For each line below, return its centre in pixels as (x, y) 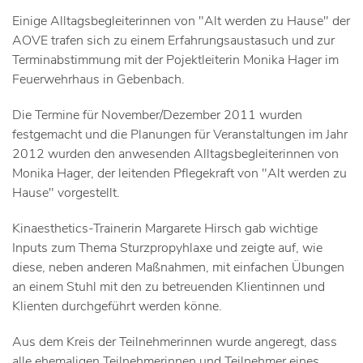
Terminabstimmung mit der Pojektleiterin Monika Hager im (175, 60)
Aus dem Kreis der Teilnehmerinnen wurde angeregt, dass (175, 342)
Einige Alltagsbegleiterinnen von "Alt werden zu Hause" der (181, 21)
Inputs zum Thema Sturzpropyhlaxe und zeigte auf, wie (167, 248)
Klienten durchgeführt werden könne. (117, 306)
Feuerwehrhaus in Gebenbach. (98, 79)
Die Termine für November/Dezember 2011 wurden (157, 115)
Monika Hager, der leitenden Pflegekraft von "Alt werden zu (179, 173)
